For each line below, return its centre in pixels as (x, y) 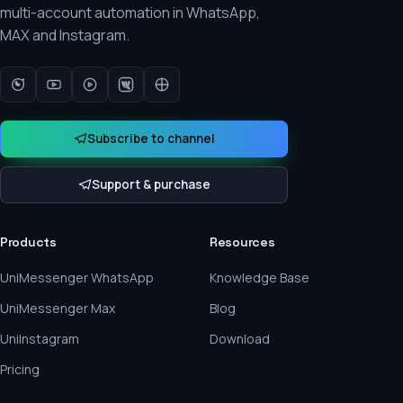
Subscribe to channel (151, 139)
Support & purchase (151, 184)
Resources (242, 242)
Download (240, 339)
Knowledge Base (260, 278)
